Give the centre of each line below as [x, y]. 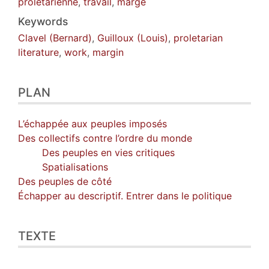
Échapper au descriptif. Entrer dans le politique [125, 196]
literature [38, 53]
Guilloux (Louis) [133, 38]
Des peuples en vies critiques [108, 153]
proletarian [198, 38]
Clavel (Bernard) [55, 38]
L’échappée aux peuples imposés [92, 124]
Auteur [33, 28]
